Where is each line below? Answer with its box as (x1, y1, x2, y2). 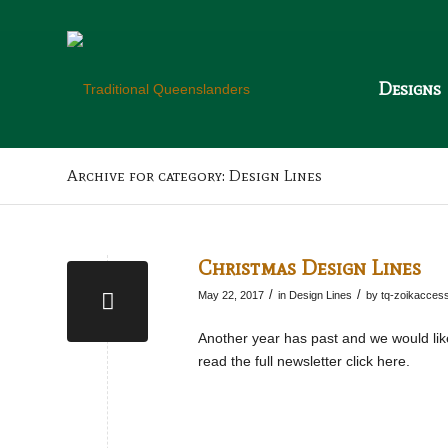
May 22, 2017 (198, 289, 264, 301)
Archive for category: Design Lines (67, 166, 322, 185)
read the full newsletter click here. (198, 352, 410, 369)
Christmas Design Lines (198, 255, 421, 281)
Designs (378, 78, 441, 100)
